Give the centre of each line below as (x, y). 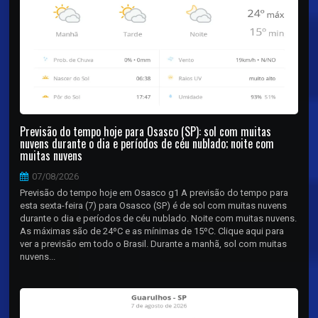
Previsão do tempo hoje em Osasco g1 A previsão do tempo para (154, 192)
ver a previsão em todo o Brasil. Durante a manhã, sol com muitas (154, 243)
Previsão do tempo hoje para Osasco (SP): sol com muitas (146, 131)
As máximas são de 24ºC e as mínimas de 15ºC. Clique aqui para (152, 231)
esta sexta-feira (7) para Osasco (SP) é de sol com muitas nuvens (154, 205)
